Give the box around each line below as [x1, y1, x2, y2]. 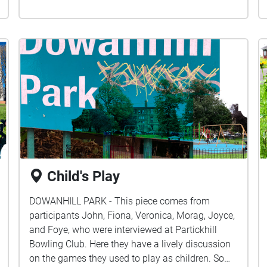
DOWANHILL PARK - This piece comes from [29, 195, 210, 207]
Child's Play [47, 168, 120, 185]
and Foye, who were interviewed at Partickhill [29, 224, 218, 235]
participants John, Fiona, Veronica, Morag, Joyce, [29, 210, 235, 221]
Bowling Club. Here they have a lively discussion [29, 238, 231, 250]
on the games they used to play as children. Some [29, 253, 238, 264]
